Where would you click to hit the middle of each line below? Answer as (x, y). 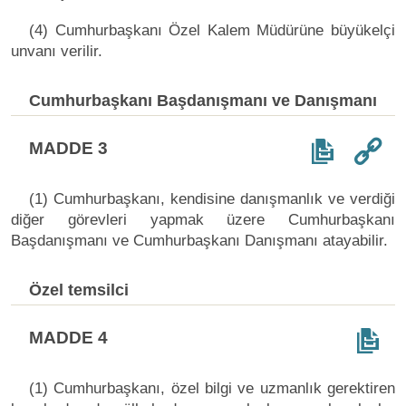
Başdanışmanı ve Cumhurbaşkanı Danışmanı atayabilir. (199, 240)
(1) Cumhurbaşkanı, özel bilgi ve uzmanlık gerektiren (212, 388)
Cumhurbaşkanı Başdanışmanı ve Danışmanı (203, 100)
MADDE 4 (68, 337)
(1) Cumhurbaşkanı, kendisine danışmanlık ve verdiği (212, 198)
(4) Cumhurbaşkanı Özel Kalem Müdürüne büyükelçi (212, 30)
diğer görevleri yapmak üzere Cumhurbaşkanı (203, 219)
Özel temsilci (79, 290)
